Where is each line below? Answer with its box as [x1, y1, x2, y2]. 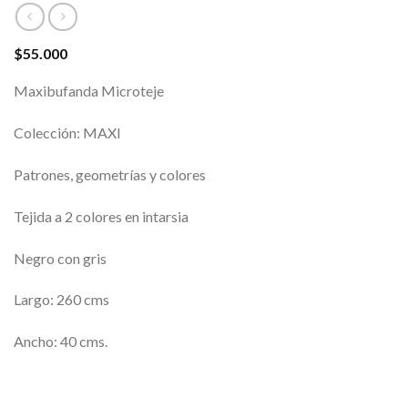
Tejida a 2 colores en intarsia [14, 207, 189, 225]
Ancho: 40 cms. [14, 332, 107, 351]
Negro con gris [14, 249, 107, 267]
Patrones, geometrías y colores [14, 166, 206, 184]
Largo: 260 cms [14, 291, 109, 309]
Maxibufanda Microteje [14, 82, 164, 100]
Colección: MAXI [14, 124, 121, 142]
